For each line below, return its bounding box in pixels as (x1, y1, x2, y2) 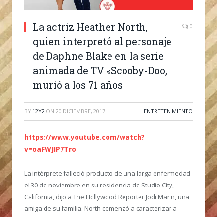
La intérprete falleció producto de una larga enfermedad (24, 169, 190, 178)
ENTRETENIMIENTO (144, 107, 193, 115)
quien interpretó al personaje (33, 34, 171, 47)
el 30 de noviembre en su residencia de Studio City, (24, 180, 174, 189)
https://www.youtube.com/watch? (24, 132, 145, 141)
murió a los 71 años (33, 78, 123, 91)
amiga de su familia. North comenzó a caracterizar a (24, 203, 177, 213)
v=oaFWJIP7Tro (24, 144, 76, 154)
